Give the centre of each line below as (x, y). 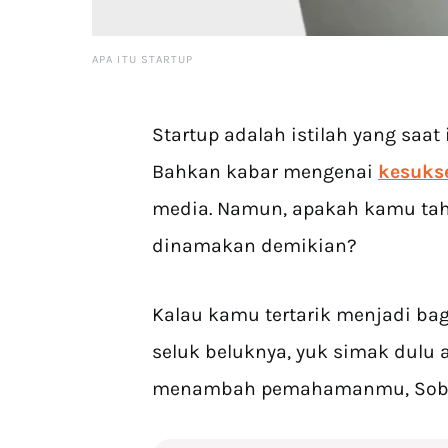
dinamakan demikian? (254, 245)
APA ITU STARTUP (143, 59)
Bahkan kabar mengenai (265, 171)
